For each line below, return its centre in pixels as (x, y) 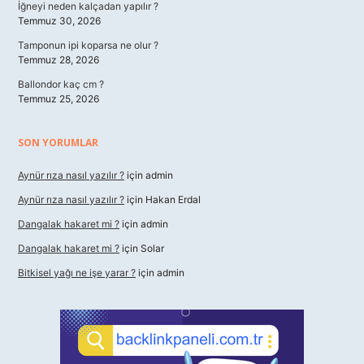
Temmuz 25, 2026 (58, 99)
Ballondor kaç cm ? (61, 84)
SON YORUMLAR (58, 143)
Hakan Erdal (173, 199)
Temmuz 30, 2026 (59, 21)
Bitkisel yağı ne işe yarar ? (77, 273)
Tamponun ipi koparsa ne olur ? (88, 45)
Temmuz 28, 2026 (58, 60)
